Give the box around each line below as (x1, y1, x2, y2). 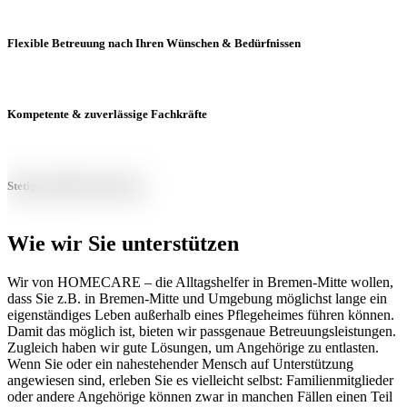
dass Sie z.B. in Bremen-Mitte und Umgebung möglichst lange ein (7, 290, 387, 306)
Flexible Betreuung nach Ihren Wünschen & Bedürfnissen (7, 36, 301, 51)
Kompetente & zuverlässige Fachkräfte (7, 107, 207, 122)
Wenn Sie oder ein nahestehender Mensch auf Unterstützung (7, 355, 353, 372)
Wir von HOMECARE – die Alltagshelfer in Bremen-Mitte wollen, (7, 273, 393, 290)
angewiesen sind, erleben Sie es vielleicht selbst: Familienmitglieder (7, 372, 393, 388)
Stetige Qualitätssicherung (7, 178, 142, 193)
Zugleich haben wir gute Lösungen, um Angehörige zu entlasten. (7, 339, 379, 355)
